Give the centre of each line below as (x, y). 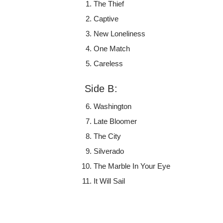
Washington (113, 106)
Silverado (109, 151)
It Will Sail (110, 181)
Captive (106, 18)
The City (108, 136)
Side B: (101, 88)
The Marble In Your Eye (132, 166)
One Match (112, 48)
